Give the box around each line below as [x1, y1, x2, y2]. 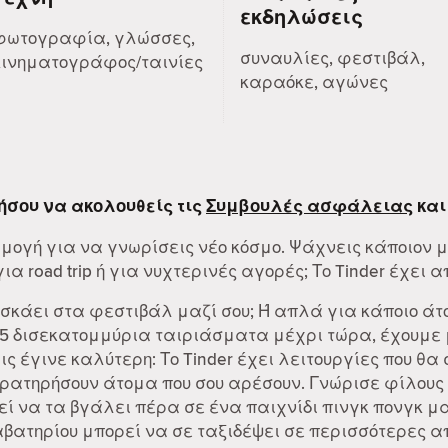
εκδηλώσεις [240, 2, 363, 32]
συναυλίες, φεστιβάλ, [240, 46, 425, 71]
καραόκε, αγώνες [240, 70, 388, 95]
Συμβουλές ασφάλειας [206, 194, 413, 220]
